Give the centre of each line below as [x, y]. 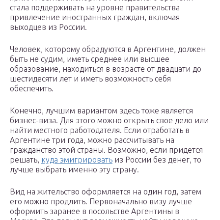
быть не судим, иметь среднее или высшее [90, 59]
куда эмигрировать [77, 160]
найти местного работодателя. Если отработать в [100, 130]
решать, [26, 160]
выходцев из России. [48, 27]
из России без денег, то [157, 160]
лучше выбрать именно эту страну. [74, 170]
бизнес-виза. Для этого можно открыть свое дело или [109, 121]
